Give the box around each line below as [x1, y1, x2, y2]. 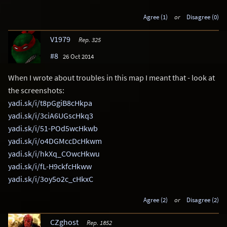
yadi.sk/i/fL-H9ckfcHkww [8, 161, 92, 171]
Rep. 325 [78, 35, 101, 44]
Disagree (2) [186, 195, 219, 204]
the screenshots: [8, 85, 64, 95]
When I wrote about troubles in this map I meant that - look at [8, 72, 215, 83]
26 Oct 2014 [63, 52, 94, 60]
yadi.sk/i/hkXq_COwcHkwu [8, 148, 100, 159]
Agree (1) [143, 12, 168, 21]
